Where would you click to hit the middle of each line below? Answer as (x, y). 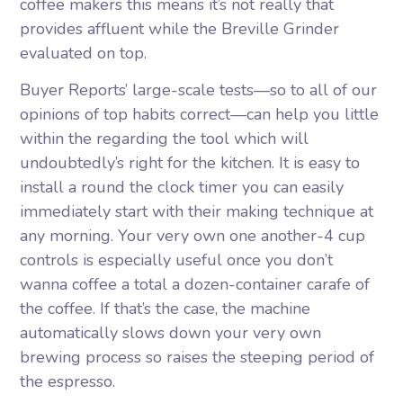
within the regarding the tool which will (165, 139)
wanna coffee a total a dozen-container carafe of (195, 284)
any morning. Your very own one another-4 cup (193, 236)
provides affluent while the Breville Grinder (180, 29)
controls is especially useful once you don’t (177, 260)
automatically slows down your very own (171, 333)
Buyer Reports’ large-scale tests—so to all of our (199, 90)
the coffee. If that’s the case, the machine (166, 309)
